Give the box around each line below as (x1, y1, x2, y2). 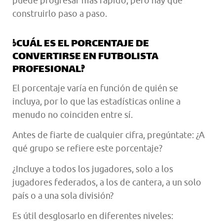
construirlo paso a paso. (12, 8, 107, 19)
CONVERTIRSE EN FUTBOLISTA (12, 48, 158, 67)
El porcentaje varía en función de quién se (12, 83, 178, 94)
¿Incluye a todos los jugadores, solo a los (12, 163, 173, 174)
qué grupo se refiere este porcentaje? (12, 143, 162, 154)
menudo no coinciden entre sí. (12, 110, 133, 120)
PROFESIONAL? (12, 61, 85, 80)
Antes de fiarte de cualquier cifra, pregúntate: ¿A (12, 130, 205, 141)
